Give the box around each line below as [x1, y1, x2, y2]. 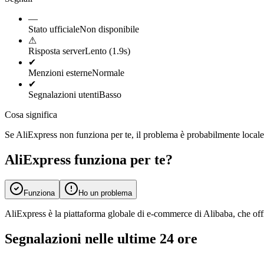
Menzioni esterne [28, 67, 92, 78]
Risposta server [28, 45, 85, 56]
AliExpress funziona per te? [5, 151, 173, 167]
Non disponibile [80, 24, 139, 34]
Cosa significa [5, 109, 57, 120]
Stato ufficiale [28, 24, 80, 34]
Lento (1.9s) [85, 45, 130, 56]
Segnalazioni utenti [28, 89, 99, 100]
